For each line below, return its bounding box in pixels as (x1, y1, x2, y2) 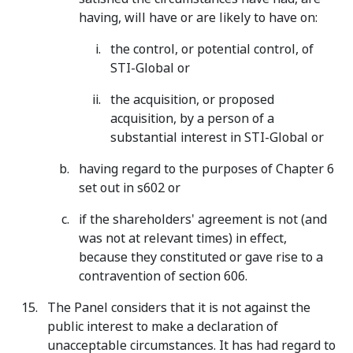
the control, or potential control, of (110, 40, 314, 58)
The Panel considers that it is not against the (47, 299, 310, 317)
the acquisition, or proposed (110, 91, 274, 109)
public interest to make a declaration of (47, 318, 278, 336)
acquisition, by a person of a (110, 110, 274, 128)
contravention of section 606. (79, 267, 247, 285)
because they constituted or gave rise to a (79, 248, 323, 266)
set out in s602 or (79, 179, 180, 197)
